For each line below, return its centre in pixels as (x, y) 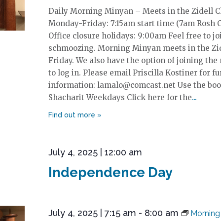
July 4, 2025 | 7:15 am (92, 213)
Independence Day (110, 172)
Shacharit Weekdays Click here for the (120, 97)
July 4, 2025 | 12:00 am (95, 152)
